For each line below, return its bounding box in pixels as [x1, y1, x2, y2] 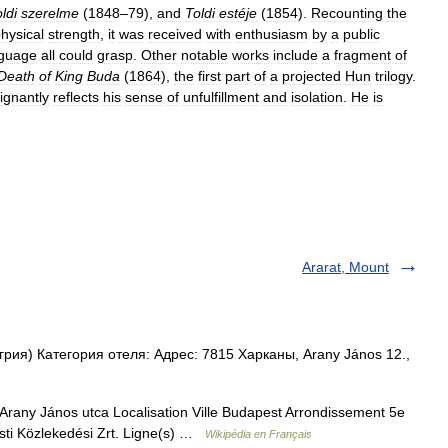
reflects [53, 89, 99, 105]
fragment [334, 47, 391, 63]
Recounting [311, 5, 383, 21]
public [343, 26, 380, 42]
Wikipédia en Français [205, 428, 312, 440]
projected [282, 68, 341, 84]
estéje [219, 5, 257, 21]
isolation [291, 89, 343, 105]
